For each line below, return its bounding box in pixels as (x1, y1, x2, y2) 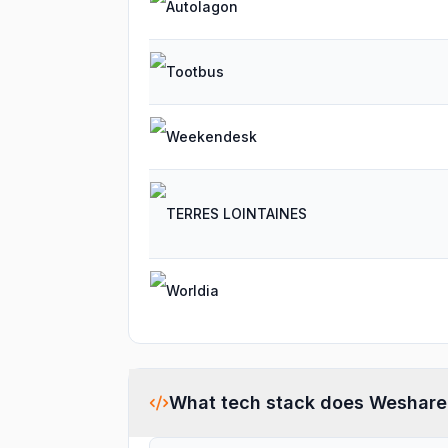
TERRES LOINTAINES (166, 205, 307, 222)
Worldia (166, 282, 219, 299)
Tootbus (166, 63, 224, 80)
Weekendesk (166, 128, 257, 145)
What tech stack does (169, 392, 369, 413)
